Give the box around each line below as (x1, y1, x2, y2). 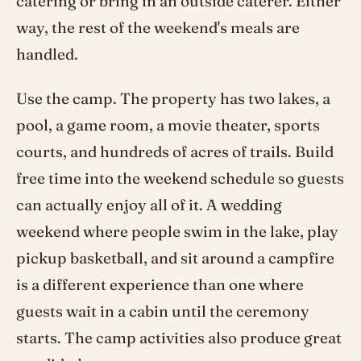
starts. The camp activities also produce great (16, 328, 342, 348)
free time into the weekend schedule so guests (16, 168, 344, 189)
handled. (16, 44, 78, 64)
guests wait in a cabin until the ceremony (16, 301, 309, 322)
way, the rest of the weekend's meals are (16, 18, 300, 38)
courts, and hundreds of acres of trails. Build (16, 142, 334, 162)
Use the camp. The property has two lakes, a (16, 89, 330, 109)
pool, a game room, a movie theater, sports (16, 115, 320, 135)
